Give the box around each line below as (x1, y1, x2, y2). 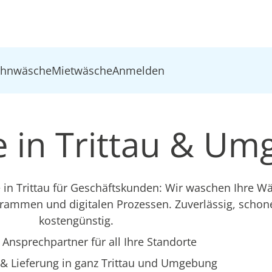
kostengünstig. (39, 213, 114, 228)
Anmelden (112, 63, 165, 78)
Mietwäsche (52, 63, 113, 78)
